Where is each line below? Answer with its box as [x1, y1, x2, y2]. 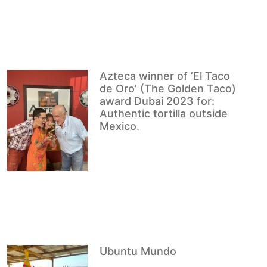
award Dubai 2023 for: [100, 94, 215, 107]
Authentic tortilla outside [100, 107, 228, 120]
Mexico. [100, 119, 140, 132]
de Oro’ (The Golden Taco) [100, 82, 237, 95]
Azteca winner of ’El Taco [100, 69, 231, 82]
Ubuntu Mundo [100, 245, 177, 258]
